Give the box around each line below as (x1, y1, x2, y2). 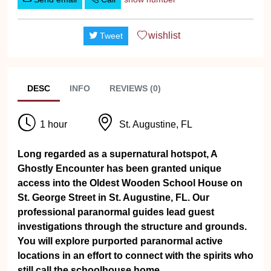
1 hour (40, 119, 67, 129)
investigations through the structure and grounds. (18, 221, 247, 232)
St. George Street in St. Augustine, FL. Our (18, 192, 209, 203)
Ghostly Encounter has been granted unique (18, 163, 221, 174)
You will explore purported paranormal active (18, 236, 223, 246)
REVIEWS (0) (109, 83, 161, 93)
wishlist (148, 30, 180, 41)
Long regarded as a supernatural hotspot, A (18, 149, 217, 159)
